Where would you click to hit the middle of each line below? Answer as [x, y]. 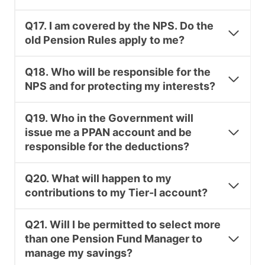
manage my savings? [79, 253]
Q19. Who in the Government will [109, 118]
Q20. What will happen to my [98, 179]
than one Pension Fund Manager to [114, 239]
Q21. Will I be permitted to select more [123, 225]
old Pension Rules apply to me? [105, 40]
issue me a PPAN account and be [108, 132]
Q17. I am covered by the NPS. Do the [119, 26]
